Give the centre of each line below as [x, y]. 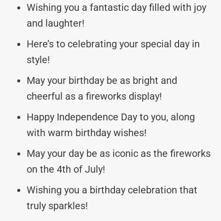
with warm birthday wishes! [87, 132]
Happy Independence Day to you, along [111, 117]
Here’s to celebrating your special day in [113, 44]
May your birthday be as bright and [102, 80]
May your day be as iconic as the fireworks [119, 153]
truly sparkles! [57, 205]
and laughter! [55, 23]
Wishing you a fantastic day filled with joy [116, 7]
